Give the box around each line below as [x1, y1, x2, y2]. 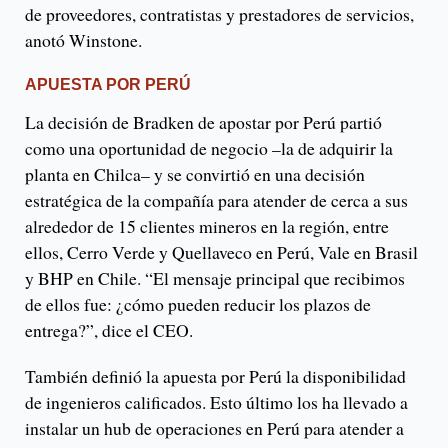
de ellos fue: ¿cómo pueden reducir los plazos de [25, 291, 371, 316]
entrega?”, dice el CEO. [25, 317, 199, 342]
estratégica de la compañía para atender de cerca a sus [25, 187, 408, 212]
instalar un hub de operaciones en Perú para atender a [25, 415, 404, 440]
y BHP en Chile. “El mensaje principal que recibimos [25, 265, 405, 290]
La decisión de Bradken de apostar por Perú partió [25, 109, 382, 134]
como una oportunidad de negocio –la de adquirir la [25, 135, 393, 160]
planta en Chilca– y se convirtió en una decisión [25, 161, 365, 186]
